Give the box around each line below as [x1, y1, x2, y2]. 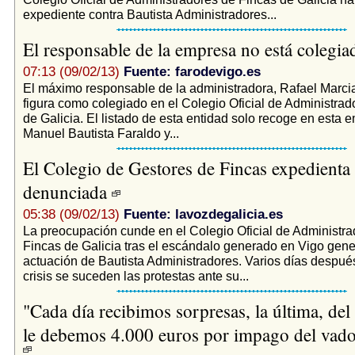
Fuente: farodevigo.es [123, 63, 261, 79]
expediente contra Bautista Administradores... [22, 6, 277, 21]
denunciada [22, 179, 112, 204]
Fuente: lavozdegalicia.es [123, 206, 283, 222]
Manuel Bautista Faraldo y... [22, 125, 179, 140]
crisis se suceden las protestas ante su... [22, 268, 249, 283]
